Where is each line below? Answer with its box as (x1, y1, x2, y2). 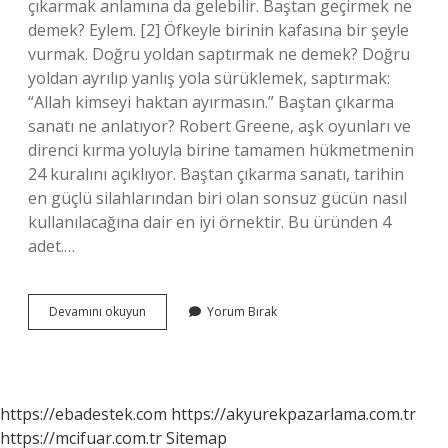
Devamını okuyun (49, 303, 146, 320)
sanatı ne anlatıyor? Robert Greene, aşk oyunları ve (28, 115, 411, 137)
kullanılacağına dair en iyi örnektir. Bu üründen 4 (28, 211, 391, 233)
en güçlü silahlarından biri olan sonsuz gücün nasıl (28, 187, 407, 209)
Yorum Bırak (207, 303, 277, 320)
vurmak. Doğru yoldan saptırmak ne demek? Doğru (28, 43, 410, 65)
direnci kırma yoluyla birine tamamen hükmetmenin (28, 139, 414, 161)
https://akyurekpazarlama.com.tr (171, 403, 416, 425)
